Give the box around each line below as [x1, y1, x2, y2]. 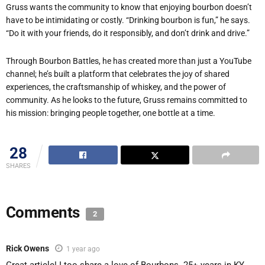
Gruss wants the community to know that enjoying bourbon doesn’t [6, 2, 252, 12]
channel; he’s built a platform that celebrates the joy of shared [6, 69, 230, 79]
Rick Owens [6, 244, 49, 254]
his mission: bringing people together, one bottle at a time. [6, 108, 215, 118]
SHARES [6, 162, 31, 170]
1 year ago [66, 245, 100, 254]
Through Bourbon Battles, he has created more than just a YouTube [6, 56, 251, 66]
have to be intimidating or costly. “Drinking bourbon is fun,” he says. [6, 15, 250, 25]
